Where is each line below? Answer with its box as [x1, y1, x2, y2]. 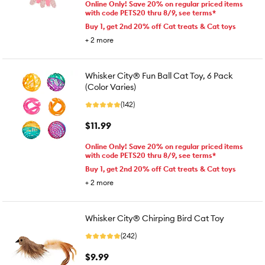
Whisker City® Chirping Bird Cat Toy [85, 213, 224, 224]
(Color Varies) [85, 82, 136, 92]
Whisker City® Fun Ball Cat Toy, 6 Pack [85, 70, 233, 81]
